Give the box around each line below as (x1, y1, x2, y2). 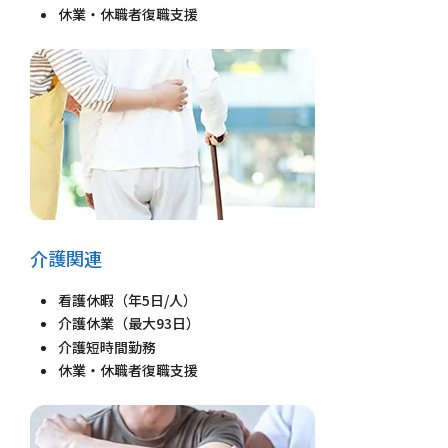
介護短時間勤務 (58, 336, 156, 357)
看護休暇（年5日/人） (58, 289, 197, 310)
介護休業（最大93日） (58, 313, 200, 334)
